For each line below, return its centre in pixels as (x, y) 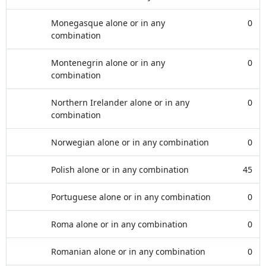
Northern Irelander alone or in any (120, 102)
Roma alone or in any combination (119, 224)
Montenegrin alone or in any (108, 63)
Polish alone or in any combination (120, 170)
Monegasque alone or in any (108, 23)
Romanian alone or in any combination (128, 251)
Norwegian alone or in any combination (130, 142)
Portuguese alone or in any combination (131, 197)
